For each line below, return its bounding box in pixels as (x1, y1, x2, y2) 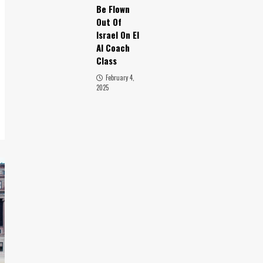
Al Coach (96, 41, 130, 54)
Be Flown (96, 2, 130, 15)
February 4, (105, 73, 134, 82)
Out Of (96, 15, 122, 28)
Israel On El (96, 28, 139, 41)
